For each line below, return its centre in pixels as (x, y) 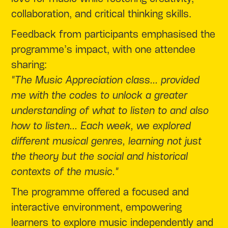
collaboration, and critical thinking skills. (102, 14)
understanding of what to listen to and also (110, 111)
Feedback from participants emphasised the (113, 35)
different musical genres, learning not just (107, 141)
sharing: (29, 65)
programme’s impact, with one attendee (104, 50)
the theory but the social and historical (100, 157)
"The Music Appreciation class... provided (106, 80)
